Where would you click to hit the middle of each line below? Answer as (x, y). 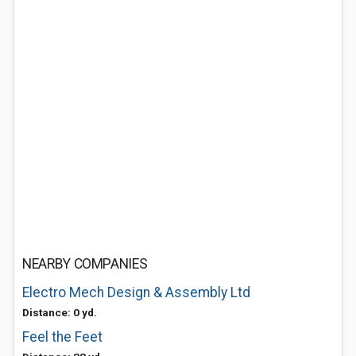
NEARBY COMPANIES (85, 264)
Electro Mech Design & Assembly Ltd (136, 292)
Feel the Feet (62, 337)
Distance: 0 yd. (60, 312)
